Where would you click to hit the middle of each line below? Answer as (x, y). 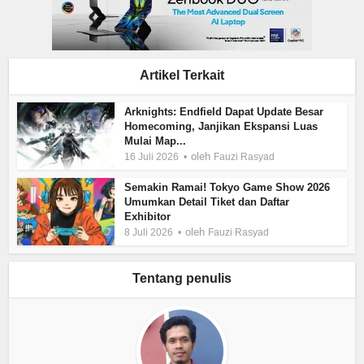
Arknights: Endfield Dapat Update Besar (224, 112)
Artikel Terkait (182, 75)
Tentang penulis (182, 278)
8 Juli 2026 (149, 232)
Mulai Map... (156, 141)
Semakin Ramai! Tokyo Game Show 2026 (227, 187)
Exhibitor (148, 216)
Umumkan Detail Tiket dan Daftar (207, 201)
